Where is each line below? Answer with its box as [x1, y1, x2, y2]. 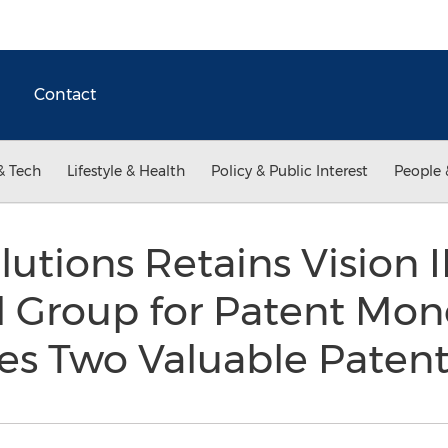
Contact [34, 85, 96, 104]
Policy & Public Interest [211, 162, 368, 180]
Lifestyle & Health [67, 162, 185, 180]
